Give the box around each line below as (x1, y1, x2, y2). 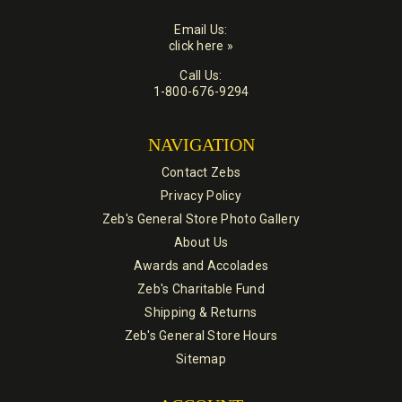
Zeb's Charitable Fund (137, 282, 265, 297)
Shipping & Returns (144, 305, 258, 320)
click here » (168, 39, 234, 54)
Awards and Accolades (133, 258, 269, 274)
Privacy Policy (161, 188, 241, 204)
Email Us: (174, 22, 228, 38)
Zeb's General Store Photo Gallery (101, 212, 301, 227)
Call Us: (179, 68, 223, 83)
